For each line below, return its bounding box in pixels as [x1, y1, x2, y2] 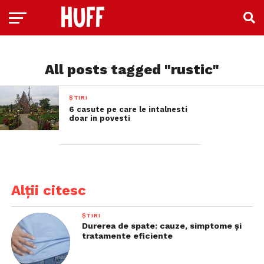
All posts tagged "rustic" [45, 61, 219, 78]
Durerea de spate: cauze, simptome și [81, 221, 242, 230]
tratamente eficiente [81, 231, 173, 240]
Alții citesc [11, 182, 86, 199]
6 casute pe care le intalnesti [68, 105, 187, 114]
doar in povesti [68, 114, 130, 123]
